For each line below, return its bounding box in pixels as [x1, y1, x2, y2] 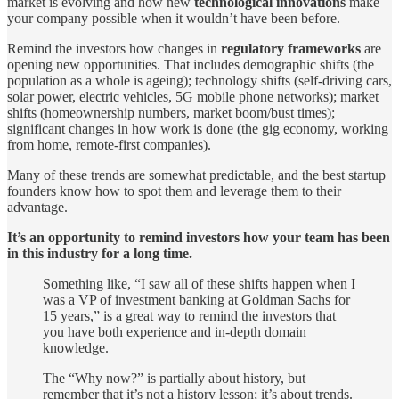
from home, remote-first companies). [7, 136, 211, 152]
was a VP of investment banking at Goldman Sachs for [43, 291, 350, 307]
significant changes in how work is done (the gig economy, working [7, 120, 388, 136]
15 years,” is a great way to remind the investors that [43, 307, 336, 323]
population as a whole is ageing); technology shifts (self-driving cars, [7, 72, 392, 88]
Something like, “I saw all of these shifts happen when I [43, 275, 355, 291]
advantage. [7, 199, 68, 215]
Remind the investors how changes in [7, 40, 221, 56]
